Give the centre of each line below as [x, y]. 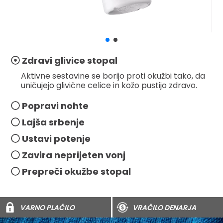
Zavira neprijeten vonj [73, 155]
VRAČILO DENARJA [164, 207]
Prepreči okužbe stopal [76, 172]
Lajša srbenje [53, 122]
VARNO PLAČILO [47, 207]
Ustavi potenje [56, 139]
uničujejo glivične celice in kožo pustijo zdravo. [109, 86]
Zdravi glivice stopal [69, 61]
